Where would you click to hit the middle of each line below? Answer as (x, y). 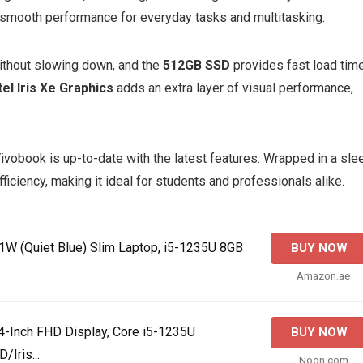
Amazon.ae (323, 275)
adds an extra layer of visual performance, (233, 88)
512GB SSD (196, 65)
